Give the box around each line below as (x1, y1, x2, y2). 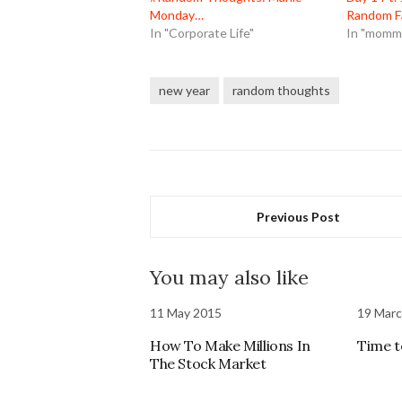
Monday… (150, 6, 204, 22)
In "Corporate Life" (150, 24, 254, 40)
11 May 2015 (150, 304, 222, 320)
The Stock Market (150, 354, 267, 372)
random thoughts (232, 82, 330, 98)
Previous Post (257, 208, 341, 224)
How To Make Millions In (150, 336, 310, 354)
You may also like (150, 264, 309, 290)
